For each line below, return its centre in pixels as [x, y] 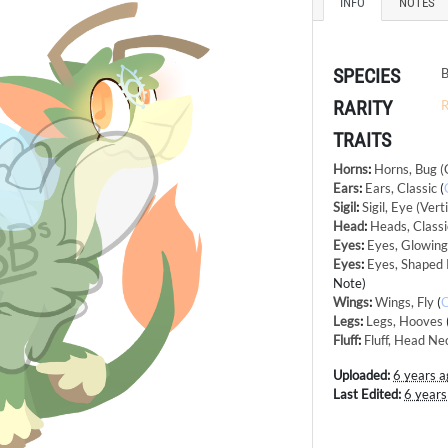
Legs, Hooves [405, 320]
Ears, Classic [401, 187]
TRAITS [362, 139]
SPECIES [367, 75]
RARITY [363, 107]
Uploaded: [362, 374]
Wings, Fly [405, 301]
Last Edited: [367, 393]
